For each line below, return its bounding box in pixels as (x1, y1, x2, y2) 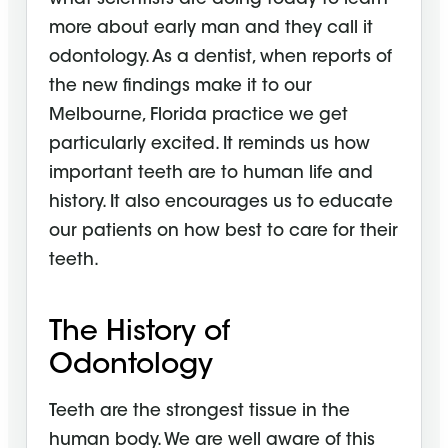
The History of (49, 319, 230, 348)
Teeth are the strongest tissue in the (49, 403, 350, 421)
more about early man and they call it (49, 20, 373, 38)
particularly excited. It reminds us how (49, 136, 370, 154)
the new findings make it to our (49, 78, 312, 96)
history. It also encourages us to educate (49, 194, 393, 212)
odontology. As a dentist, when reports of (49, 49, 392, 67)
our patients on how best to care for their (49, 223, 398, 241)
